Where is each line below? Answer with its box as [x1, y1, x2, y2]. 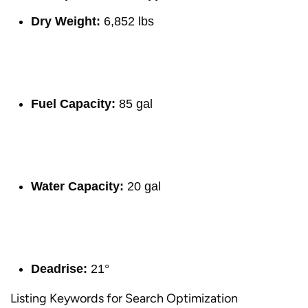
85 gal [115, 97, 153, 111]
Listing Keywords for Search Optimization [10, 291, 238, 306]
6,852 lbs [100, 14, 154, 28]
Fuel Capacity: [31, 97, 115, 111]
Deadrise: [31, 262, 87, 276]
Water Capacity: [31, 179, 124, 193]
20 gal [124, 179, 161, 193]
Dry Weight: [31, 14, 100, 28]
